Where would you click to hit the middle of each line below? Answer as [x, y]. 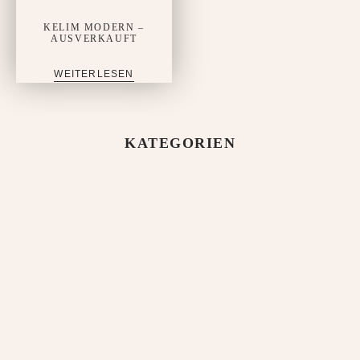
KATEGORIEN [180, 143]
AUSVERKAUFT [94, 38]
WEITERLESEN [94, 74]
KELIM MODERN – [94, 27]
